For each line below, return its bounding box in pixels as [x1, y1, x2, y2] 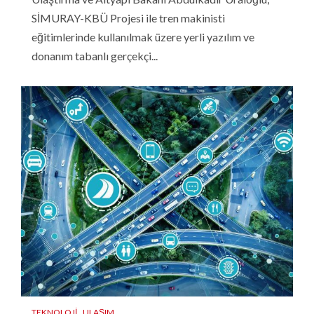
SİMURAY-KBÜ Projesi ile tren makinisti [32, 11, 225, 25]
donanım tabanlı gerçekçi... [32, 48, 158, 62]
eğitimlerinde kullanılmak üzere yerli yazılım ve [32, 29, 254, 43]
